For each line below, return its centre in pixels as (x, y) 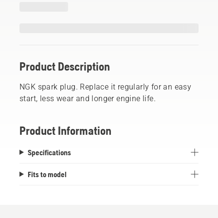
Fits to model (47, 174)
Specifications (49, 152)
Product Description (65, 66)
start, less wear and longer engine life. (88, 98)
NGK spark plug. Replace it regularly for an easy (106, 87)
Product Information (65, 130)
